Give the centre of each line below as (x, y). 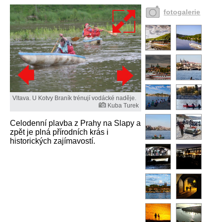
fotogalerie (182, 12)
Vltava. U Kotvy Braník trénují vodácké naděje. (74, 98)
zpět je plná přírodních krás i (59, 132)
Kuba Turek (123, 106)
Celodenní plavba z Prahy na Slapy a (75, 123)
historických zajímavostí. (53, 141)
